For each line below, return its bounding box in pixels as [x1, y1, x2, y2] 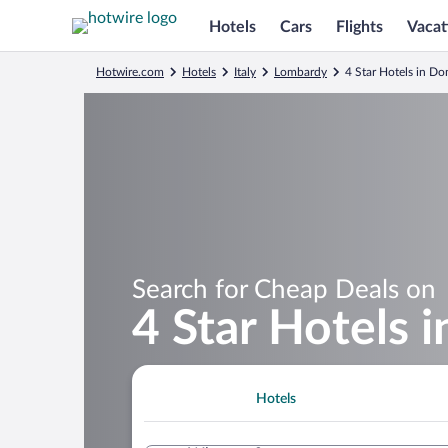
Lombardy [274, 66, 327, 78]
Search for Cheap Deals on [132, 276, 436, 303]
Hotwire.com [96, 66, 164, 78]
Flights [336, 18, 383, 35]
